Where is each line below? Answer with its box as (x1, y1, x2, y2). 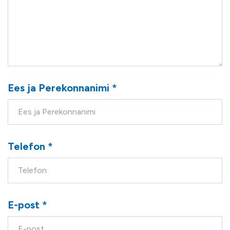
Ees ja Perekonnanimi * (8, 82, 117, 94)
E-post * (8, 199, 47, 211)
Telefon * (8, 140, 53, 152)
